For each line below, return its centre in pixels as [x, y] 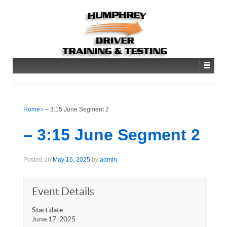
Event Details [63, 191]
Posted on [38, 160]
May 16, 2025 [71, 160]
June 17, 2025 [54, 219]
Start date [47, 210]
